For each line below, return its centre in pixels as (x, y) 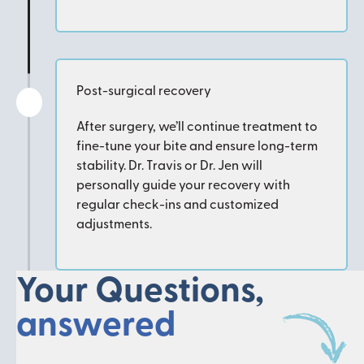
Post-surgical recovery (143, 89)
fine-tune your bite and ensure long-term (197, 145)
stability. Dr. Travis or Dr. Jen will (169, 165)
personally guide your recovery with (183, 184)
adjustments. (114, 223)
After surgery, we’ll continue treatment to (197, 126)
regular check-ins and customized (177, 204)
